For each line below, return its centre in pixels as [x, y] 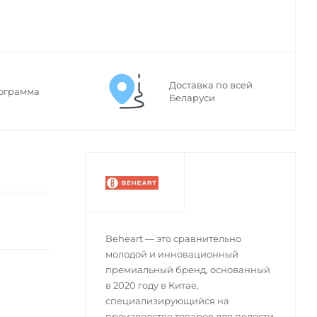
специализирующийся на [167, 301]
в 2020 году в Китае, [152, 286]
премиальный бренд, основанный [188, 270]
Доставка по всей [211, 85]
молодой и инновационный [172, 254]
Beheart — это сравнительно [173, 239]
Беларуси [192, 98]
